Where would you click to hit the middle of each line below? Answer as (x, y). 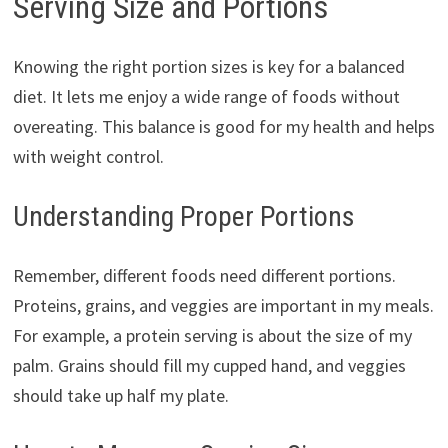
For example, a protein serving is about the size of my (212, 336)
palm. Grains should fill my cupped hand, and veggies (209, 366)
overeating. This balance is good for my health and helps (223, 127)
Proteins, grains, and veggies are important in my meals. (223, 306)
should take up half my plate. (120, 396)
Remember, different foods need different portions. (204, 276)
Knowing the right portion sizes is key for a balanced (208, 67)
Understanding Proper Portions (183, 217)
